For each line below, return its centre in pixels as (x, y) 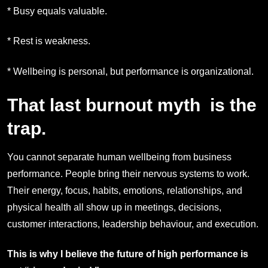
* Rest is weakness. (49, 41)
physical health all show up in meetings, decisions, (114, 207)
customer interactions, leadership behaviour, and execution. (133, 224)
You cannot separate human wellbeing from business (119, 157)
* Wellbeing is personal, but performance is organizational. (130, 71)
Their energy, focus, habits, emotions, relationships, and (125, 191)
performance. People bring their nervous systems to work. (128, 174)
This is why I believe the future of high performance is (128, 254)
